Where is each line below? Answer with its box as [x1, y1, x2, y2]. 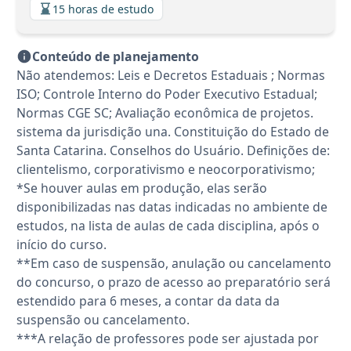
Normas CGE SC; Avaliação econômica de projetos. [16, 104, 313, 122]
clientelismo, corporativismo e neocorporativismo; [16, 161, 315, 179]
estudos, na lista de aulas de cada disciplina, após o [16, 217, 320, 235]
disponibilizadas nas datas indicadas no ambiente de [16, 198, 327, 216]
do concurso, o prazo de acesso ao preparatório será [16, 273, 331, 291]
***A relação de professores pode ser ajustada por [16, 330, 319, 348]
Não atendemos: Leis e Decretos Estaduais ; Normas [16, 67, 325, 85]
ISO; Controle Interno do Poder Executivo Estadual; [16, 85, 317, 103]
